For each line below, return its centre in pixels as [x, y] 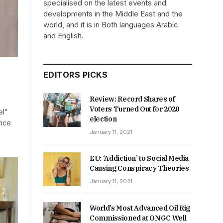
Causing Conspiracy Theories [139, 168]
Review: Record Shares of [132, 99]
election [103, 119]
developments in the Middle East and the [113, 14]
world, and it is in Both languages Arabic [111, 25]
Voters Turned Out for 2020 [134, 109]
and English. [63, 36]
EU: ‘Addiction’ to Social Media [139, 158]
